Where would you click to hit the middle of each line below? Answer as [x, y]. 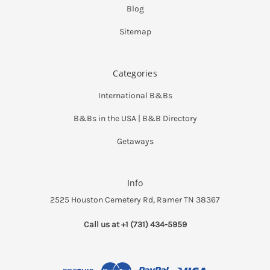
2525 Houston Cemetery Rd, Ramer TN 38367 [135, 199]
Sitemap [135, 31]
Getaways [135, 141]
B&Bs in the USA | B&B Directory [135, 118]
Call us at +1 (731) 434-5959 [135, 224]
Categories [135, 73]
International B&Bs [135, 95]
